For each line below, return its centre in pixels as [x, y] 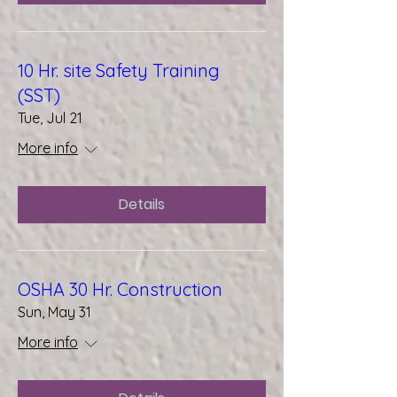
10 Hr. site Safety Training [119, 70]
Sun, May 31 [54, 312]
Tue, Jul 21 [50, 118]
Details [142, 204]
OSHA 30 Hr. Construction [120, 289]
